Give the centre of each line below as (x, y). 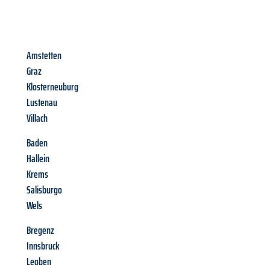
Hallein (38, 159)
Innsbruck (43, 246)
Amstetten (44, 56)
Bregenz (40, 231)
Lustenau (42, 103)
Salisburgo (44, 190)
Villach (37, 118)
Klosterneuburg (52, 87)
